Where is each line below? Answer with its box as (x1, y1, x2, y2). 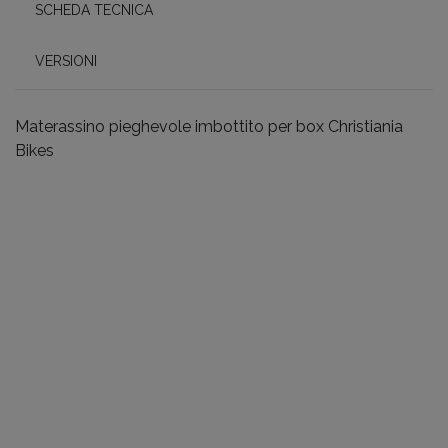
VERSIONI (35, 53, 97, 69)
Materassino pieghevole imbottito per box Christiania (15, 117, 403, 136)
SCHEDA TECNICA (35, 2, 153, 18)
